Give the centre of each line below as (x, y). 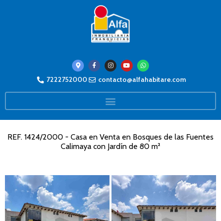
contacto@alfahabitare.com (142, 80)
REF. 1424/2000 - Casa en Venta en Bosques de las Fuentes (110, 137)
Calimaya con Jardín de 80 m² (110, 147)
